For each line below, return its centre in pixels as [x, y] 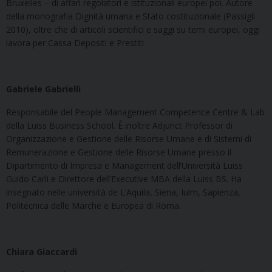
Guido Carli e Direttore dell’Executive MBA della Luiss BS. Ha [124, 178]
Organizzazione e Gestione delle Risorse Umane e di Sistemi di [129, 138]
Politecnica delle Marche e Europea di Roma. [93, 205]
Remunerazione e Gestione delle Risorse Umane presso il [119, 152]
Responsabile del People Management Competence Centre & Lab [135, 112]
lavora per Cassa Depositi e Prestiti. [76, 42]
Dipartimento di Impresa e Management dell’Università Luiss [124, 165]
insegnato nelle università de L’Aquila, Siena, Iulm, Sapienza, [123, 192]
